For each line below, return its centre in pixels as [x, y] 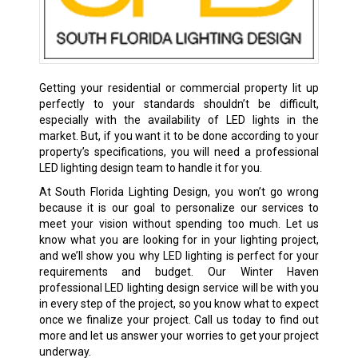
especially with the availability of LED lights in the [179, 119]
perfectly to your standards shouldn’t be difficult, [179, 103]
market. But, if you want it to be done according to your [179, 135]
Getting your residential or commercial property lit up [179, 88]
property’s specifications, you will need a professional [179, 151]
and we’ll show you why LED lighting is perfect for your [179, 255]
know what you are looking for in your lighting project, [179, 239]
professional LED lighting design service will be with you [179, 287]
